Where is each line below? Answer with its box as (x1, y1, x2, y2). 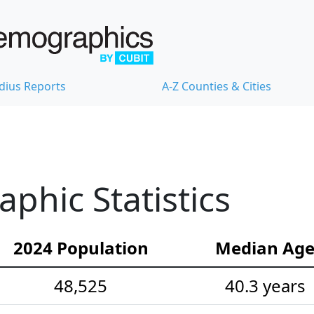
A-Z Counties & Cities (162, 78, 271, 94)
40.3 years (224, 273, 306, 297)
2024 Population (13, 235, 149, 259)
